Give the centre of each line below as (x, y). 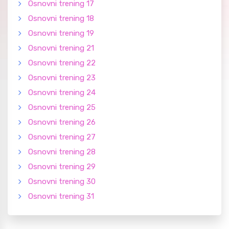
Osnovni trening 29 (62, 167)
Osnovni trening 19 (61, 33)
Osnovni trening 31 (61, 197)
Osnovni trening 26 (62, 122)
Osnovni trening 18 (61, 19)
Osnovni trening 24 (62, 93)
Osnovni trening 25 (62, 108)
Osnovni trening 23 (62, 78)
